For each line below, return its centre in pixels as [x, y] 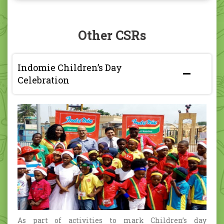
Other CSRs [112, 35]
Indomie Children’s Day [70, 68]
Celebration [43, 80]
